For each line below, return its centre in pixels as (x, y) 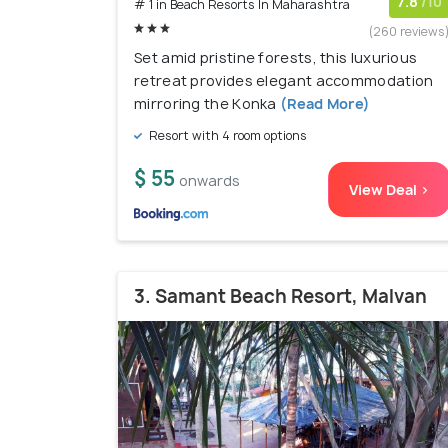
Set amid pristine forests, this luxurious (276, 58)
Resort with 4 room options (226, 136)
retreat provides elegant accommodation (284, 81)
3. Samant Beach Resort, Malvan (280, 297)
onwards (209, 181)
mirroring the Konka (205, 104)
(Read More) (323, 104)
